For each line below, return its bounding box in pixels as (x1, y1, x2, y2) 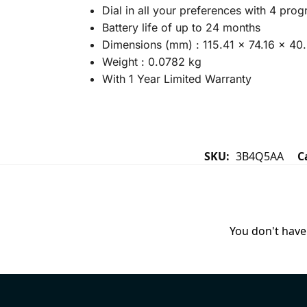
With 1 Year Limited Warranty (101, 71, 251, 86)
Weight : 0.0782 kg (101, 54, 201, 69)
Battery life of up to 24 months (101, 20, 260, 34)
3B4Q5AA (236, 149, 284, 164)
